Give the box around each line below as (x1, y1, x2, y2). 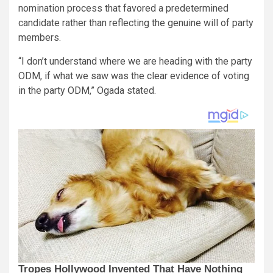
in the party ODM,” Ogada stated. (18, 84, 156, 96)
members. (18, 31, 61, 43)
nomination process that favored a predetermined (18, 2, 229, 14)
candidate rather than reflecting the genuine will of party (18, 16, 253, 29)
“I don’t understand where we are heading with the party (18, 55, 252, 67)
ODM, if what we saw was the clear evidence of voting (18, 69, 249, 82)
